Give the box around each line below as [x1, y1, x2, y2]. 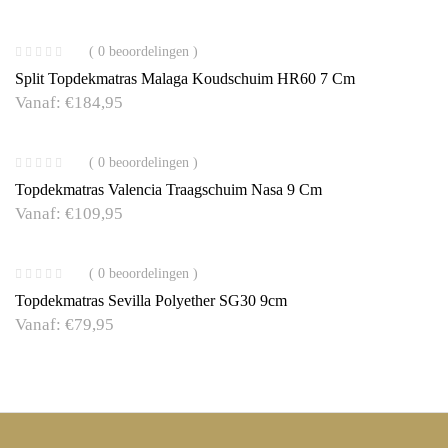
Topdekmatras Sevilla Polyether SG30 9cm [15, 292, 287, 309]
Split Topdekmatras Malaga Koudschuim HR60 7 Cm [15, 70, 355, 87]
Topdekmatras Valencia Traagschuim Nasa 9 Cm [15, 181, 322, 198]
